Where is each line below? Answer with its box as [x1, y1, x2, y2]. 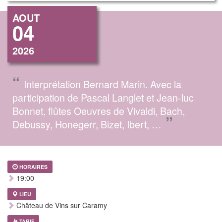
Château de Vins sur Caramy [14, 200, 107, 210]
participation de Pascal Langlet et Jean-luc [12, 90, 194, 105]
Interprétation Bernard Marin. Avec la [24, 76, 181, 91]
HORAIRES [19, 163, 48, 170]
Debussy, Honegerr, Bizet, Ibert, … [12, 116, 162, 131]
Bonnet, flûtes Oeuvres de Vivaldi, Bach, [12, 103, 185, 118]
